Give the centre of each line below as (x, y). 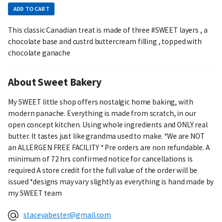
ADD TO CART (31, 9)
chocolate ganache (39, 53)
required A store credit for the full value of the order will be (103, 170)
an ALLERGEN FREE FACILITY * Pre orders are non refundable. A (109, 148)
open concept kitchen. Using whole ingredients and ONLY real (108, 125)
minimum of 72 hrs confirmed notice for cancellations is (100, 159)
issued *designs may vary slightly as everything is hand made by (111, 182)
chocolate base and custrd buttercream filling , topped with (105, 42)
